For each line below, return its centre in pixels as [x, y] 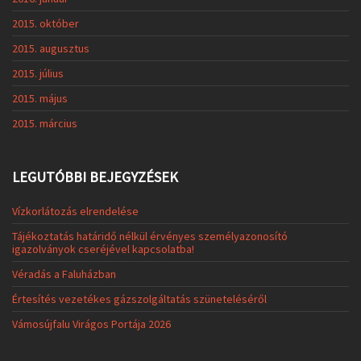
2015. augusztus [51, 48]
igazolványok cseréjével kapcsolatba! [103, 249]
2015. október [46, 23]
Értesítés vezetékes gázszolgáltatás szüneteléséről [139, 299]
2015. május [40, 98]
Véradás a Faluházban [64, 274]
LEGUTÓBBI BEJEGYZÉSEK [95, 176]
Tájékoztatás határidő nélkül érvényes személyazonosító [150, 236]
